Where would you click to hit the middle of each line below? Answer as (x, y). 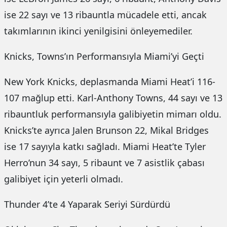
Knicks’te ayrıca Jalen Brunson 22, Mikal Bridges (106, 130)
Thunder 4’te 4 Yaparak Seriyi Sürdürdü (87, 204)
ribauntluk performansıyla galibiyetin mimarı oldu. (113, 114)
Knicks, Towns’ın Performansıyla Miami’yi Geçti (104, 56)
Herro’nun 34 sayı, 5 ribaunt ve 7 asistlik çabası (104, 163)
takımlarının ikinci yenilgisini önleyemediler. (98, 31)
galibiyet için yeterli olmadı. (64, 179)
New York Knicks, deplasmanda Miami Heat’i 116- (110, 82)
